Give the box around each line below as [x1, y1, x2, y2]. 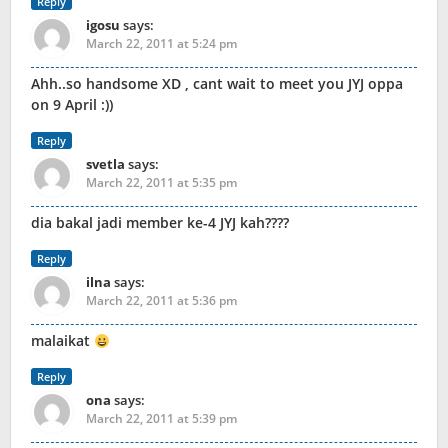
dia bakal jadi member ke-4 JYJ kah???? [31, 213, 289, 233]
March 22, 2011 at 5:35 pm [86, 174, 237, 192]
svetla [86, 155, 125, 174]
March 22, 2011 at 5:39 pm [86, 410, 237, 428]
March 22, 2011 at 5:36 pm [86, 292, 237, 310]
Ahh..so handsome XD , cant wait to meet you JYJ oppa [31, 74, 403, 94]
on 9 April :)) [31, 95, 113, 115]
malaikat [31, 331, 94, 351]
